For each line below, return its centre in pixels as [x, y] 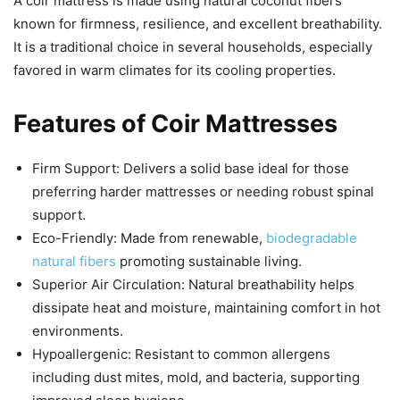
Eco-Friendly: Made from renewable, [149, 237]
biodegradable [312, 237]
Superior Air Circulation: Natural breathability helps [193, 284]
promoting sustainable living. [209, 261]
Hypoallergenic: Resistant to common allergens [181, 354]
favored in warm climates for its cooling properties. [175, 70]
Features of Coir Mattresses [175, 123]
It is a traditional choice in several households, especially [193, 46]
